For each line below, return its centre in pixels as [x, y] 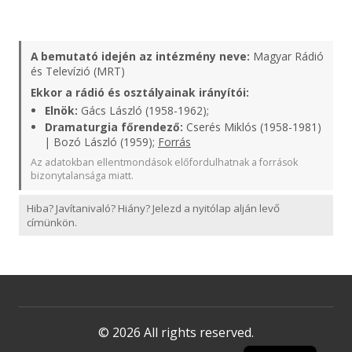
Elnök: [61, 110]
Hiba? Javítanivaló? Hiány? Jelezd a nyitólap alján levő [153, 208]
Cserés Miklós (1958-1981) [252, 127]
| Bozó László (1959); [101, 142]
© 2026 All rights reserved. [176, 332]
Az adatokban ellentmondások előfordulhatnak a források [164, 162]
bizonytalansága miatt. [82, 176]
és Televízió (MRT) [78, 71]
